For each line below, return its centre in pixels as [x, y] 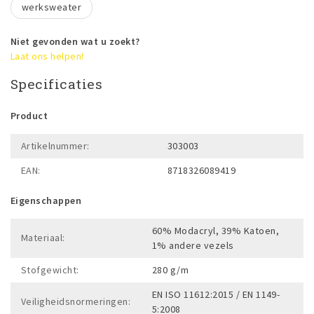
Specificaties [57, 83]
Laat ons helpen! [47, 56]
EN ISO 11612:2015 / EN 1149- [216, 294]
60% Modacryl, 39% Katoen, [216, 230]
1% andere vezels [193, 245]
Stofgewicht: [50, 269]
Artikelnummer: [55, 145]
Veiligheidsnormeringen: [76, 301]
